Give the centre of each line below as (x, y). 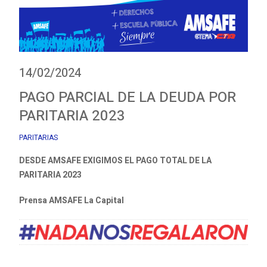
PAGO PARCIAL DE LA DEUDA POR (128, 97)
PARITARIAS (38, 138)
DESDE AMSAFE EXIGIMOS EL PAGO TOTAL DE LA (115, 160)
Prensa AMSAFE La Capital (72, 200)
